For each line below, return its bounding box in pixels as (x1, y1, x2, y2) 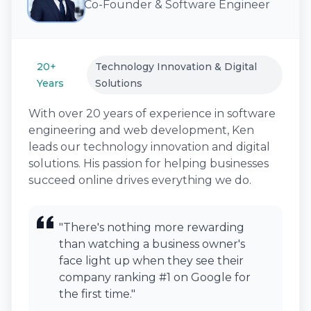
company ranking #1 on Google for (59, 271, 251, 284)
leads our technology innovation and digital (28, 140, 270, 153)
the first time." (59, 287, 135, 301)
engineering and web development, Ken (28, 124, 254, 137)
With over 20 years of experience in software (28, 107, 276, 120)
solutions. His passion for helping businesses (28, 157, 269, 170)
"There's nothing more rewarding (59, 221, 244, 234)
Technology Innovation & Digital (95, 60, 258, 73)
